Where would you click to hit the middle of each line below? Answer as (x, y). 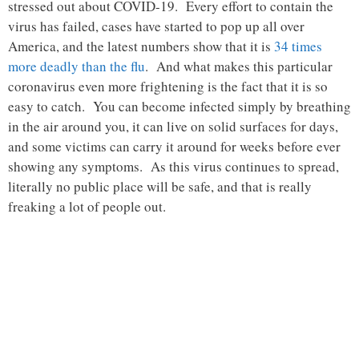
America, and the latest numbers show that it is (141, 46)
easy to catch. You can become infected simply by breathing (179, 107)
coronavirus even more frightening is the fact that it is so (168, 87)
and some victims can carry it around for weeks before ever (174, 147)
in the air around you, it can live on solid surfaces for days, (173, 127)
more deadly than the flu (77, 67)
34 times (298, 46)
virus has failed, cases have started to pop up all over (156, 26)
